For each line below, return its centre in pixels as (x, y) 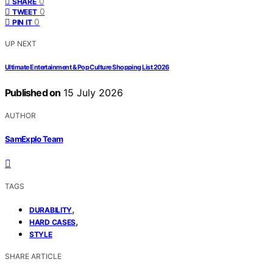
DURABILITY (51, 210)
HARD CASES (52, 222)
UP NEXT (21, 44)
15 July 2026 (92, 93)
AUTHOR (20, 116)
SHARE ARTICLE (33, 256)
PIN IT (22, 23)
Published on (33, 93)
